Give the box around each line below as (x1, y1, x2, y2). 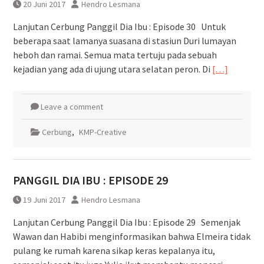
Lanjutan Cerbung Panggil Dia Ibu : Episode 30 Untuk (12, 20, 226, 32)
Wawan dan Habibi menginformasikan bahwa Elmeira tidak (12, 230, 250, 242)
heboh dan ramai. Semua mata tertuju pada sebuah (12, 48, 217, 61)
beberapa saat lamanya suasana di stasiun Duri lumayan (12, 34, 236, 47)
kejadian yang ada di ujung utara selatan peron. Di (12, 62, 212, 75)
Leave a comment (40, 101, 103, 112)
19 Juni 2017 (22, 194, 65, 205)
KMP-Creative (78, 126, 127, 137)
